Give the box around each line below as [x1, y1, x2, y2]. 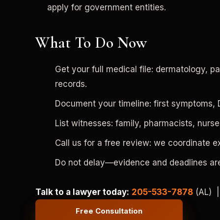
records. [55, 79, 87, 89]
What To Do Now [35, 32, 147, 52]
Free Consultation [76, 206, 142, 216]
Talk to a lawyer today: [35, 187, 129, 197]
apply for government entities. [47, 2, 166, 12]
